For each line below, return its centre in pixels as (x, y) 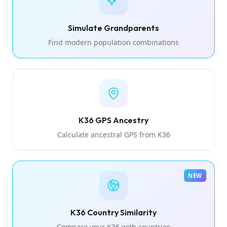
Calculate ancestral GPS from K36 (113, 134)
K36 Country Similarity (113, 212)
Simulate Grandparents (113, 28)
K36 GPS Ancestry (113, 120)
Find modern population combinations (113, 42)
